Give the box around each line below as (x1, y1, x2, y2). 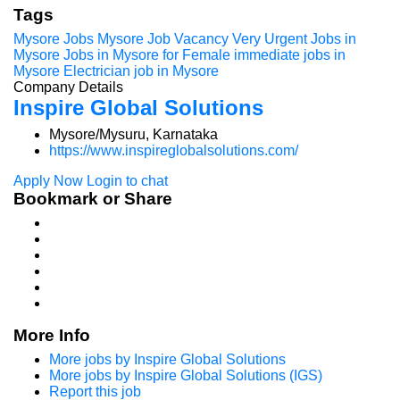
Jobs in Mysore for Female (63, 47, 230, 62)
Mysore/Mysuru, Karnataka (49, 127, 218, 142)
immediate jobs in (234, 47, 346, 62)
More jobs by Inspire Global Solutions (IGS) (49, 368, 322, 383)
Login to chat (87, 173, 168, 188)
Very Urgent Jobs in (232, 31, 356, 46)
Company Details (13, 79, 123, 95)
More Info (13, 326, 90, 345)
